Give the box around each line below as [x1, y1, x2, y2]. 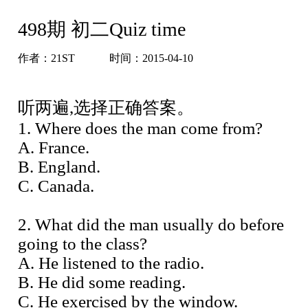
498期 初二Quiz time [18, 18, 186, 40]
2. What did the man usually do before [18, 214, 284, 234]
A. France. [18, 137, 89, 157]
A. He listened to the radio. [18, 253, 204, 272]
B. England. [18, 157, 100, 176]
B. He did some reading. [18, 272, 186, 291]
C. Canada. [18, 176, 94, 195]
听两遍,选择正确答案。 [18, 98, 194, 117]
